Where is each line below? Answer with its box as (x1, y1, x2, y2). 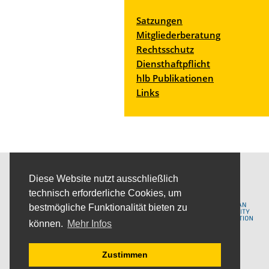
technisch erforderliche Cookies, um (29, 188, 181, 199)
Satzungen (136, 14, 183, 26)
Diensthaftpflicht (136, 58, 210, 70)
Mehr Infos (67, 219, 112, 229)
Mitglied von (157, 170, 208, 181)
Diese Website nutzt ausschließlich (29, 174, 178, 184)
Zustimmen (102, 250, 148, 260)
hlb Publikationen (136, 72, 214, 84)
